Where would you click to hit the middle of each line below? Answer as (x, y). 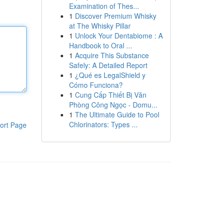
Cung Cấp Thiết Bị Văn (110, 95)
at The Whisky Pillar (100, 26)
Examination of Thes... (104, 6)
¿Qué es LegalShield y (110, 75)
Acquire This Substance (112, 55)
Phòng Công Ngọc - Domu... (113, 105)
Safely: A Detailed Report (108, 65)
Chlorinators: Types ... (103, 124)
